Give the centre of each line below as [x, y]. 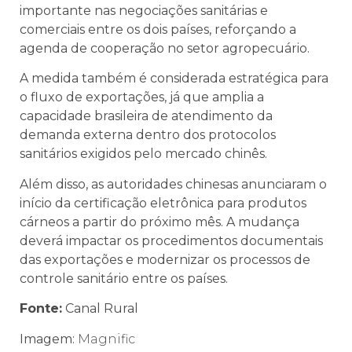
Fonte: [41, 309]
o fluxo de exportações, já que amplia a [142, 97]
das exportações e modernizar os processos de [165, 259]
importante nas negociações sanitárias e [144, 10]
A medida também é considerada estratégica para [174, 79]
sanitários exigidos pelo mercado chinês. [143, 154]
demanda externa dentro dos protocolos [148, 135]
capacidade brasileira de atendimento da [146, 116]
